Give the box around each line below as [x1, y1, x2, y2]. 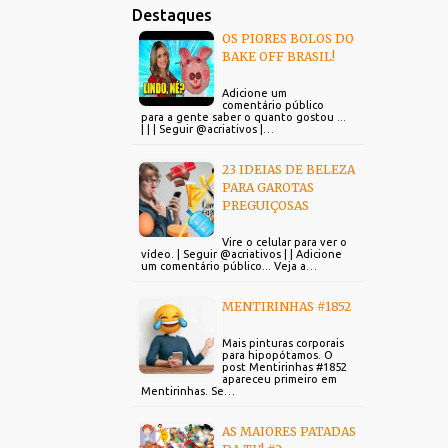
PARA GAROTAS [222, 180, 314, 195]
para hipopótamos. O [222, 349, 333, 361]
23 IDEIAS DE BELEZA [222, 162, 355, 177]
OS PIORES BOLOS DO [222, 31, 354, 46]
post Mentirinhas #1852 [222, 361, 347, 373]
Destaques [132, 6, 212, 24]
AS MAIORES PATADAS [222, 424, 356, 439]
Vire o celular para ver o [222, 236, 347, 248]
